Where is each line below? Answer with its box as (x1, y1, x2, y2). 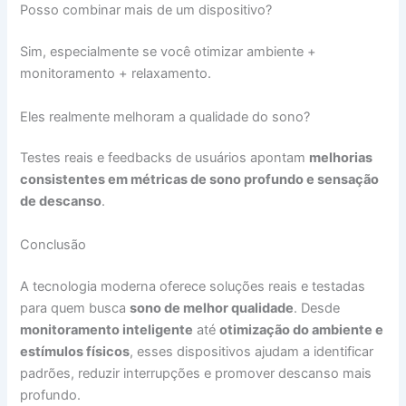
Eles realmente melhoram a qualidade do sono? (20, 108, 311, 125)
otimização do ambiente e (219, 321, 384, 338)
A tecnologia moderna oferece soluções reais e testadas (20, 277, 366, 295)
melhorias (309, 150, 373, 167)
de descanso (20, 193, 102, 210)
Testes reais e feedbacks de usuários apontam (20, 150, 310, 167)
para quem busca (20, 299, 130, 316)
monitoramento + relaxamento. (20, 65, 212, 82)
